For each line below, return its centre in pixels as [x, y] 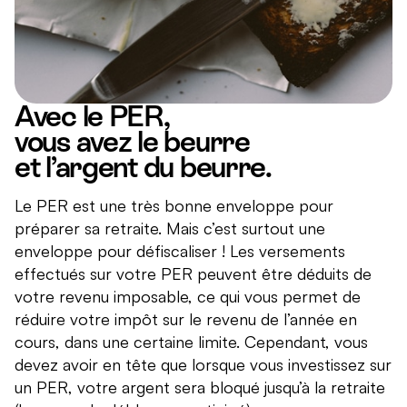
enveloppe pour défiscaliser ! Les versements [180, 251]
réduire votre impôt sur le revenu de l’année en [186, 319]
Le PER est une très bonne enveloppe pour [174, 206]
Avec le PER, [92, 117]
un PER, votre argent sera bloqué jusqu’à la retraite [200, 387]
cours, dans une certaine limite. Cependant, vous [191, 342]
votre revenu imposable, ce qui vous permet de [188, 297]
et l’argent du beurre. [143, 168]
